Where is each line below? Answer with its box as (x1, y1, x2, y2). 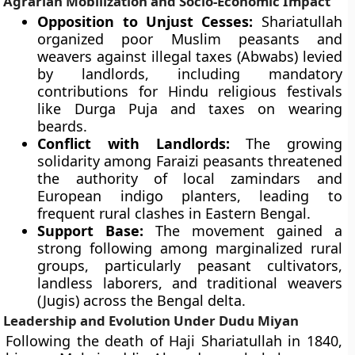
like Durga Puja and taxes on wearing (37, 99, 342, 118)
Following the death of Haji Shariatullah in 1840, (6, 331, 342, 350)
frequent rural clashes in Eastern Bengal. (37, 204, 311, 223)
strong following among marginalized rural (37, 239, 342, 258)
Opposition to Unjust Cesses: (37, 12, 254, 31)
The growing (229, 134, 342, 153)
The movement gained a (143, 221, 342, 240)
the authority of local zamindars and (37, 169, 342, 188)
